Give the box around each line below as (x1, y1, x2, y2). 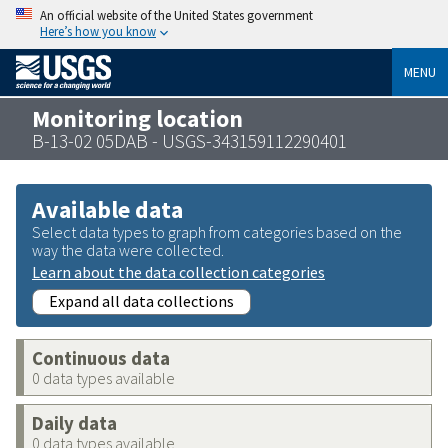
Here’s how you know (40, 23, 156, 39)
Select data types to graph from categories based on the (32, 221, 402, 242)
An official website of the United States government (40, 7, 313, 23)
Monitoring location (32, 103, 243, 133)
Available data (32, 193, 183, 225)
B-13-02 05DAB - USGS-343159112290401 (32, 128, 347, 153)
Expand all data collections (49, 290, 234, 311)
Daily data (32, 411, 117, 435)
